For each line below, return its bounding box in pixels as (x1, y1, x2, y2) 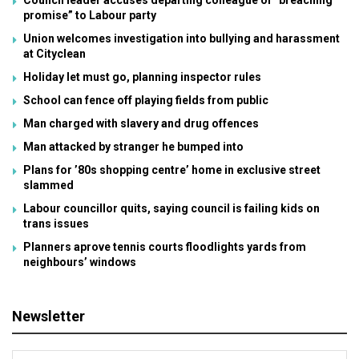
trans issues (23, 217, 89, 231)
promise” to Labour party (23, 9, 156, 22)
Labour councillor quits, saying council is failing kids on (23, 202, 320, 216)
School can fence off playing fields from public (23, 94, 268, 107)
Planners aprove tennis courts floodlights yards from (23, 240, 306, 254)
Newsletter (12, 308, 85, 325)
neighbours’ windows (23, 256, 136, 269)
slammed (23, 179, 74, 192)
